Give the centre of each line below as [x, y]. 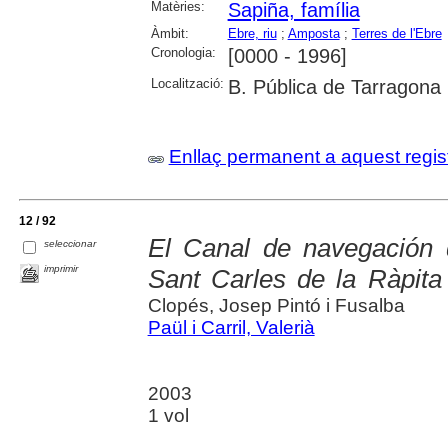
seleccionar [70, 244]
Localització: [187, 84]
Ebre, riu [252, 34]
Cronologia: [183, 53]
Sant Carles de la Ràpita [294, 279]
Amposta [313, 34]
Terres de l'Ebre [396, 34]
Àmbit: [169, 34]
